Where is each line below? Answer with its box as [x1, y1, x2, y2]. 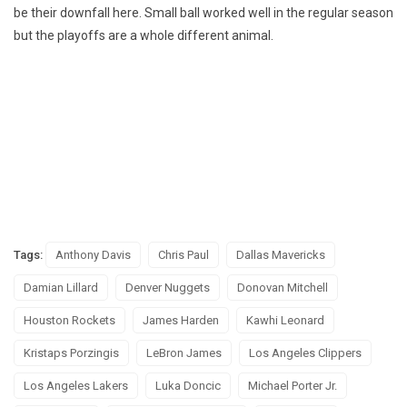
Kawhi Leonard [246, 313, 324, 328]
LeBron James [146, 346, 222, 361]
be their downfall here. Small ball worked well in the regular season [14, 5, 393, 21]
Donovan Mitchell [237, 281, 328, 295]
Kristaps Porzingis [24, 346, 119, 361]
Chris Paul [158, 248, 209, 263]
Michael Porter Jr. [248, 379, 337, 393]
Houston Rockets [24, 313, 115, 328]
